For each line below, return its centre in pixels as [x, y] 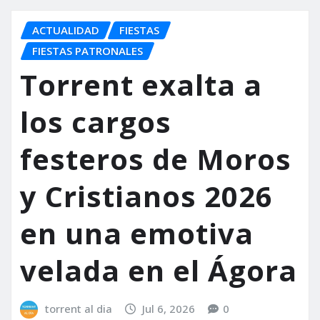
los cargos [96, 122]
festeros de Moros [156, 159]
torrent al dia [78, 309]
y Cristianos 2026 [146, 196]
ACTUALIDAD [66, 30]
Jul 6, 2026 [169, 309]
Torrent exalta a [141, 85]
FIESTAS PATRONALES [87, 50]
